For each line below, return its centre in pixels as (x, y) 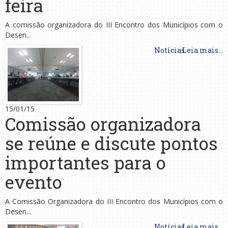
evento (34, 181)
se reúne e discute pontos (111, 143)
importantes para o (85, 162)
